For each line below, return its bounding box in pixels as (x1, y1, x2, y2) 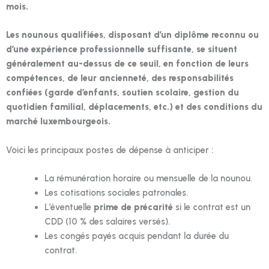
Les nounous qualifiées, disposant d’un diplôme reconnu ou (6, 29, 259, 41)
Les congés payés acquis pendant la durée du (44, 231, 229, 242)
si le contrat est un (172, 202, 250, 213)
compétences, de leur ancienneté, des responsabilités (6, 73, 234, 84)
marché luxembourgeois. (6, 116, 110, 127)
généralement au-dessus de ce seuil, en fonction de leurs (6, 58, 249, 70)
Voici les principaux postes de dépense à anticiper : (6, 144, 213, 156)
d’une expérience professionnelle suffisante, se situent (6, 44, 237, 55)
